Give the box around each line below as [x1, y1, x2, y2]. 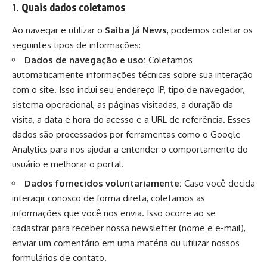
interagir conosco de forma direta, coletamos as [12, 193, 205, 204]
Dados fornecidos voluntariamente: [24, 178, 182, 190]
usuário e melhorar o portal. [12, 158, 124, 170]
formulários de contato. [12, 252, 107, 264]
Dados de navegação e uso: [24, 54, 146, 66]
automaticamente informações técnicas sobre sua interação [12, 69, 253, 80]
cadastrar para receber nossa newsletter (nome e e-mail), [12, 222, 246, 234]
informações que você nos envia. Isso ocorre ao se [12, 207, 216, 219]
